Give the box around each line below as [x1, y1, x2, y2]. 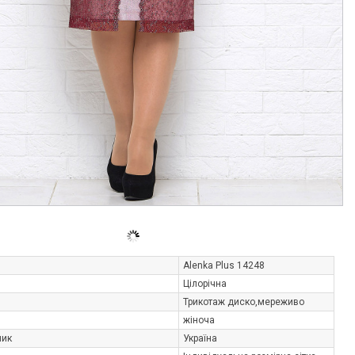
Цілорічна [183, 278, 227, 289]
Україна [183, 333, 217, 344]
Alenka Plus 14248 [183, 260, 265, 271]
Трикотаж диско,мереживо [183, 296, 304, 307]
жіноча [183, 315, 215, 326]
